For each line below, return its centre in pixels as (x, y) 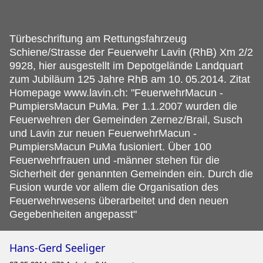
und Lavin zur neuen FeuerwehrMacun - (103, 134)
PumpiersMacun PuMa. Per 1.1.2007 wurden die (123, 107)
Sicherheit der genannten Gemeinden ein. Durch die (131, 174)
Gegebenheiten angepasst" (73, 215)
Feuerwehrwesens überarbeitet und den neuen (119, 201)
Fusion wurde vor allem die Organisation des (114, 188)
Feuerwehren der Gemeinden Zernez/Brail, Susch (126, 120)
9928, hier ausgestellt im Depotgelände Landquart (126, 66)
